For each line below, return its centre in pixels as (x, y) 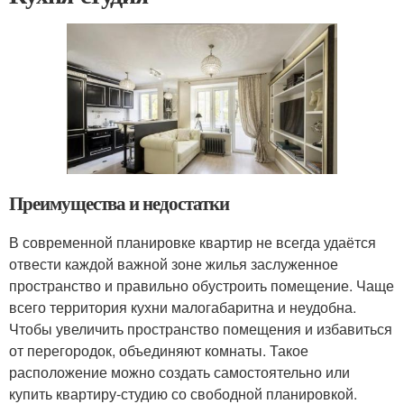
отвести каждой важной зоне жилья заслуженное (174, 264)
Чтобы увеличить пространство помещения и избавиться (201, 329)
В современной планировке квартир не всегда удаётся (193, 243)
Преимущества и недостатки (119, 203)
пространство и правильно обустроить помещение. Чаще (202, 286)
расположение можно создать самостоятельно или (179, 372)
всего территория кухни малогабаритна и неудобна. (183, 308)
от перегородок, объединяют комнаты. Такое (159, 351)
